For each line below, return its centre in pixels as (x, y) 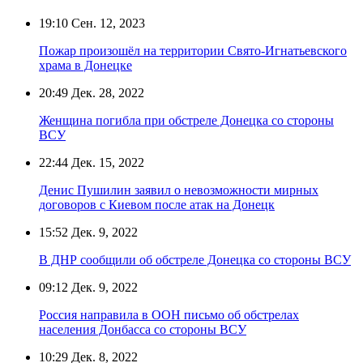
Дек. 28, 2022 (106, 92)
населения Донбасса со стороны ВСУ (143, 329)
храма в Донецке (85, 65)
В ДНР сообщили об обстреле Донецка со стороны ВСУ (195, 259)
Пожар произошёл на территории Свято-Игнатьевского (193, 50)
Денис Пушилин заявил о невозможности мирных (179, 190)
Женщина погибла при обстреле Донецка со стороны (186, 120)
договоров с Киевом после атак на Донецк (157, 204)
